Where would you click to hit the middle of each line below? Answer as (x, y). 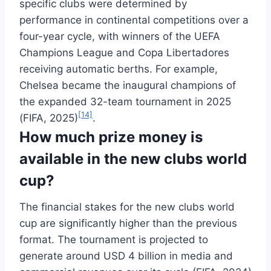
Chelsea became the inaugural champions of (128, 85)
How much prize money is (111, 137)
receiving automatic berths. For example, (119, 69)
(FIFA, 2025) (49, 118)
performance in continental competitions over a (134, 20)
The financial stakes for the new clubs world (127, 207)
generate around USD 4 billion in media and (126, 256)
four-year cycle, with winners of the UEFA (120, 36)
